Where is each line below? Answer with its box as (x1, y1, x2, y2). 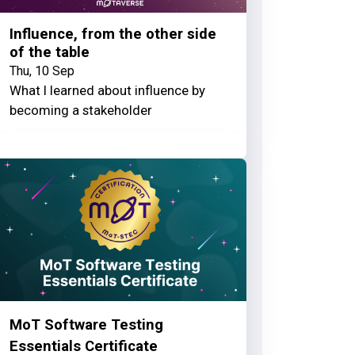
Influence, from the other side (9, 24, 216, 46)
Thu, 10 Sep (9, 63, 74, 79)
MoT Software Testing (9, 316, 163, 334)
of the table (9, 42, 90, 64)
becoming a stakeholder (9, 102, 152, 119)
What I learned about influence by (9, 82, 205, 99)
